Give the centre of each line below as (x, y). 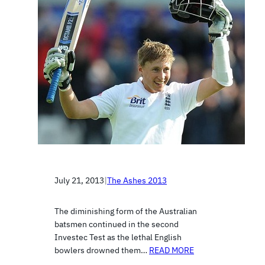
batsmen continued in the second (117, 224)
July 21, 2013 (79, 180)
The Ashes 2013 (137, 180)
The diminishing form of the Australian (126, 211)
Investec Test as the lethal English (118, 237)
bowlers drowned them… (102, 250)
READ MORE (172, 250)
